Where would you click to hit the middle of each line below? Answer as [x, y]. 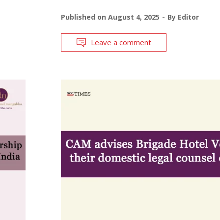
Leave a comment [121, 42]
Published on [84, 17]
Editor [188, 17]
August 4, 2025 [134, 17]
